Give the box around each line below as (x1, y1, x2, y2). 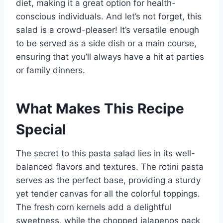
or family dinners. (16, 65, 85, 76)
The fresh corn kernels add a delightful (16, 202, 171, 213)
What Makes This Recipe (16, 100, 184, 117)
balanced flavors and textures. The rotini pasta (16, 162, 204, 172)
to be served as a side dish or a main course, (16, 38, 197, 49)
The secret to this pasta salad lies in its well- (16, 148, 195, 159)
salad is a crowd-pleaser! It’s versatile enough (16, 25, 199, 35)
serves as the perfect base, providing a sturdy (16, 175, 201, 186)
